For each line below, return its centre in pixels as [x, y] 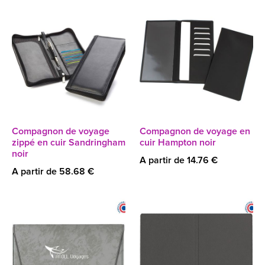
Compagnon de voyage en [195, 131]
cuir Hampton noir [178, 143]
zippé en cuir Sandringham [69, 143]
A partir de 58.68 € [53, 172]
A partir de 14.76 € [179, 160]
